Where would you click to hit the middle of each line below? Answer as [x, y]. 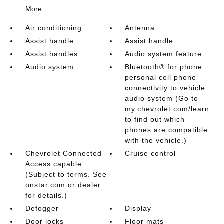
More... [36, 9]
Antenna [140, 28]
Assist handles [51, 54]
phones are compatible [167, 130]
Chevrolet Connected [63, 153]
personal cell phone [161, 77]
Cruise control [151, 153]
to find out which [155, 119]
